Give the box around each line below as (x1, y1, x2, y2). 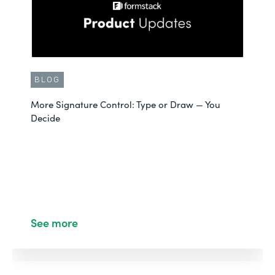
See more (31, 215, 78, 230)
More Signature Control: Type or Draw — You (31, 98, 220, 110)
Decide (31, 111, 60, 124)
